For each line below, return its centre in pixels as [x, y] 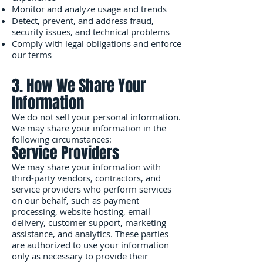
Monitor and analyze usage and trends [89, 9]
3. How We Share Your [79, 86]
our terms [32, 55]
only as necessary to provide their [80, 256]
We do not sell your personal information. [96, 117]
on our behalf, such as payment [75, 200]
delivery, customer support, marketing [89, 222]
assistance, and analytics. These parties [90, 234]
